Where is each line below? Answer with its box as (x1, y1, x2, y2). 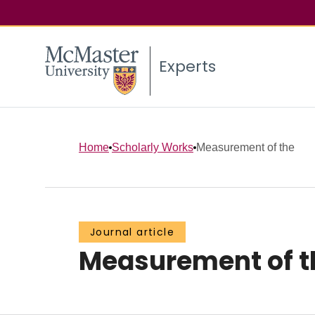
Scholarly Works (112, 141, 193, 153)
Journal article (90, 225, 174, 240)
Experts (159, 56, 216, 78)
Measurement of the (196, 141, 295, 153)
